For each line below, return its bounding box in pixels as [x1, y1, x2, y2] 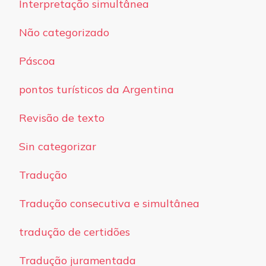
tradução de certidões [19, 225, 130, 239]
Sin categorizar [19, 140, 96, 154]
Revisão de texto [19, 111, 104, 125]
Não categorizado [19, 26, 109, 40]
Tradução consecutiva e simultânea [19, 197, 199, 211]
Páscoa [19, 54, 55, 68]
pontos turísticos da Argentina [19, 83, 174, 97]
